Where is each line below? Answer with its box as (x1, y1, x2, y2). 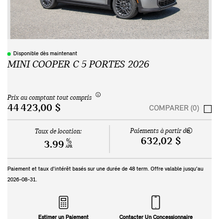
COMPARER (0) (149, 105, 199, 113)
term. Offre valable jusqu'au (135, 166, 203, 173)
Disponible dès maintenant (13, 51, 77, 57)
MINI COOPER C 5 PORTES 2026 (7, 59, 149, 70)
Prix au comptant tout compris (7, 94, 92, 102)
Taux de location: (35, 128, 82, 136)
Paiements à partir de (130, 128, 189, 135)
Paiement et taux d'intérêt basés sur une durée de (7, 166, 129, 173)
